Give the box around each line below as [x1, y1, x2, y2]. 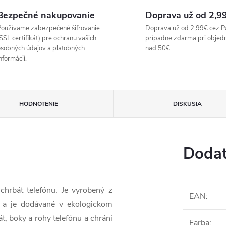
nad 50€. [145, 44, 172, 53]
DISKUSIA [173, 100, 202, 108]
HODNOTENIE [19, 100, 59, 108]
